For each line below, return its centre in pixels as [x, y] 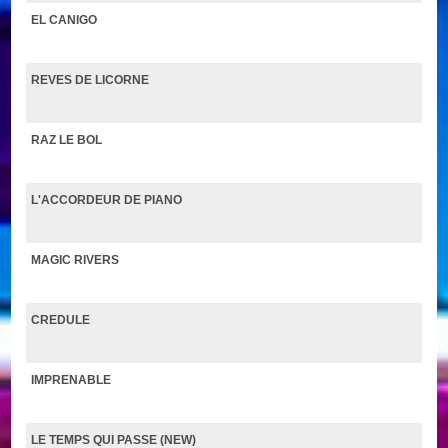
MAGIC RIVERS [75, 259]
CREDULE [61, 319]
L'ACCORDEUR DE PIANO [107, 199]
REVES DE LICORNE [90, 79]
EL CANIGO [64, 19]
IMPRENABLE [71, 379]
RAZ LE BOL [67, 139]
